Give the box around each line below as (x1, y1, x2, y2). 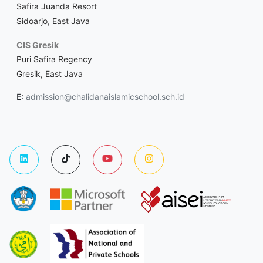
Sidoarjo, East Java (16, 15, 90, 26)
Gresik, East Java (16, 68, 83, 79)
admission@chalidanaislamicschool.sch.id (26, 91, 184, 102)
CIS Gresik (16, 39, 59, 50)
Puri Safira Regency (16, 53, 92, 64)
